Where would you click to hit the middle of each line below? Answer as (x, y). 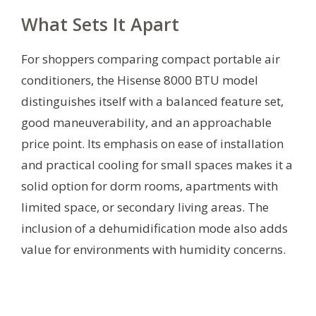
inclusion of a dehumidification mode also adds (154, 228)
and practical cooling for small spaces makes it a (157, 164)
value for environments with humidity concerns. (153, 249)
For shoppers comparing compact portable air (151, 59)
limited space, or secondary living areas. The (145, 207)
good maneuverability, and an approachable (146, 122)
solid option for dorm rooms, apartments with (150, 186)
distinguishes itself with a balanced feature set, (152, 101)
